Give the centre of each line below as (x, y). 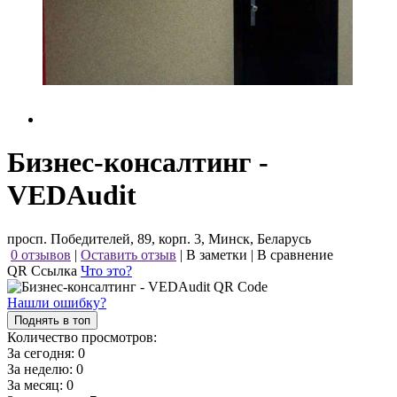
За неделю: (42, 369)
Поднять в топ (52, 320)
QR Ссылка (44, 270)
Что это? (106, 270)
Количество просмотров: (82, 337)
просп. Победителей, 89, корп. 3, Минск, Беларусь (159, 238)
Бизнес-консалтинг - (138, 163)
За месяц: (37, 385)
